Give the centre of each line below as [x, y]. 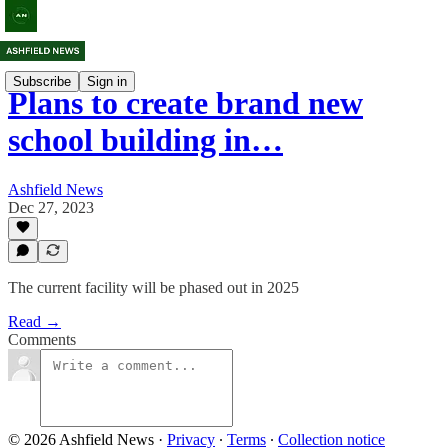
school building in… [145, 140]
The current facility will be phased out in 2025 [153, 287]
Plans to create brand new [185, 103]
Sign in [107, 81]
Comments [42, 339]
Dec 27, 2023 [51, 207]
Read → [34, 321]
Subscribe [42, 81]
